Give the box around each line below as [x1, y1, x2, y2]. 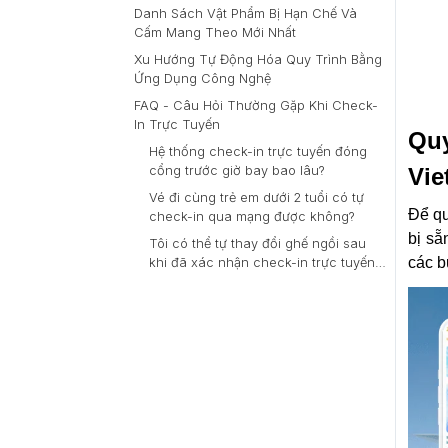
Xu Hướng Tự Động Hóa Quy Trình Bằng [134, 52, 382, 67]
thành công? [149, 274, 227, 289]
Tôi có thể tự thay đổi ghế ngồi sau [149, 236, 366, 251]
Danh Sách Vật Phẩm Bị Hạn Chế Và [134, 6, 357, 21]
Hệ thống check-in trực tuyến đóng [149, 144, 367, 159]
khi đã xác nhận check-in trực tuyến [149, 255, 375, 270]
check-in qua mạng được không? [149, 209, 355, 224]
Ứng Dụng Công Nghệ [134, 71, 271, 86]
